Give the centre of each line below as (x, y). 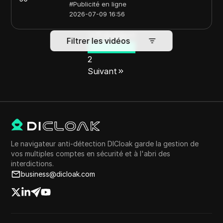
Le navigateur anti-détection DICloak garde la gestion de (105, 144)
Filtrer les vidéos (98, 41)
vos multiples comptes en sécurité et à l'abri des (91, 154)
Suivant (102, 71)
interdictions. (33, 164)
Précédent (115, 35)
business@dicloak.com (58, 174)
